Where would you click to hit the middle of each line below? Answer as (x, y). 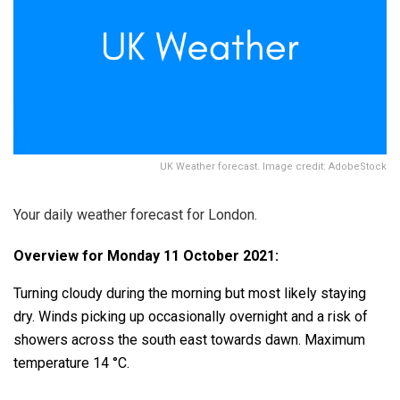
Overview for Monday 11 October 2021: (146, 256)
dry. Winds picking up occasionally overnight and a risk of (191, 317)
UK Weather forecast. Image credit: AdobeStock (273, 167)
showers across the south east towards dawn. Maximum (189, 340)
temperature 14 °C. (71, 363)
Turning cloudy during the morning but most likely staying (190, 294)
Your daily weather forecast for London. (135, 215)
